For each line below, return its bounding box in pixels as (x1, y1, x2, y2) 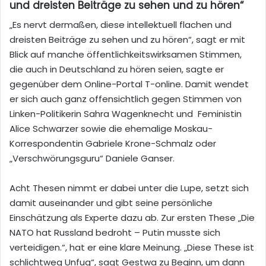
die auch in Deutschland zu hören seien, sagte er (9, 63, 224, 76)
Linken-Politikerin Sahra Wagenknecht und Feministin (9, 107, 242, 121)
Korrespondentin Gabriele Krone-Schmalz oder (9, 137, 216, 150)
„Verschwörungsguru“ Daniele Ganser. (9, 152, 175, 165)
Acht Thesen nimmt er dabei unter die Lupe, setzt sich (9, 182, 249, 195)
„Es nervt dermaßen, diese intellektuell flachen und (9, 18, 232, 31)
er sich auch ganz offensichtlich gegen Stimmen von (9, 93, 242, 106)
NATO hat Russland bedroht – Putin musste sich (9, 226, 220, 239)
